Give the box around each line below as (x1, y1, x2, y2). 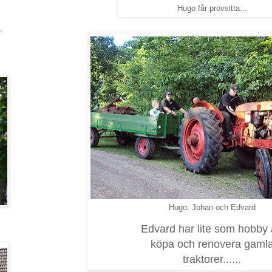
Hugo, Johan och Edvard (168, 202, 256, 212)
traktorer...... (183, 253, 241, 265)
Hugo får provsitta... (177, 4, 247, 13)
